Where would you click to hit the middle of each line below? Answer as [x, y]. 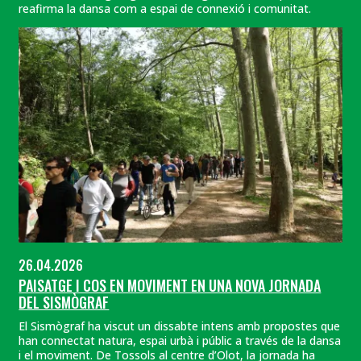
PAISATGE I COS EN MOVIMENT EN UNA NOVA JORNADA [170, 286]
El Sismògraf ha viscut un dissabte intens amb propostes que [180, 326]
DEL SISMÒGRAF [64, 303]
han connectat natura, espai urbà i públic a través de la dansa [180, 340]
